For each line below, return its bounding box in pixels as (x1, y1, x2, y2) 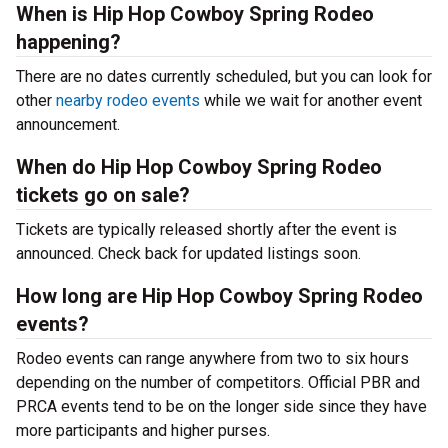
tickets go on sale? (16, 183, 190, 207)
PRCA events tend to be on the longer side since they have (16, 397, 427, 416)
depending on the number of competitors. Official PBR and (16, 373, 420, 392)
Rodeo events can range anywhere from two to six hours (16, 349, 409, 368)
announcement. (16, 115, 120, 134)
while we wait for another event (200, 91, 422, 110)
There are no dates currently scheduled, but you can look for (16, 67, 432, 86)
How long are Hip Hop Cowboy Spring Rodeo (16, 284, 423, 308)
